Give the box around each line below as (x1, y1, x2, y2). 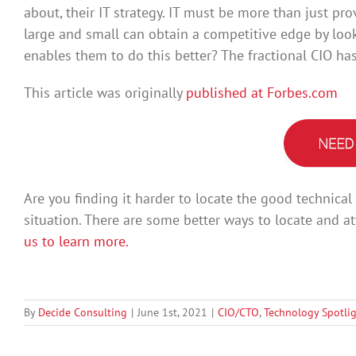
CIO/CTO (218, 305, 259, 320)
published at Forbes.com (186, 83, 338, 102)
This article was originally (24, 83, 186, 102)
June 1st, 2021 (137, 305, 207, 320)
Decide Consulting (38, 305, 127, 320)
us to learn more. (24, 232, 129, 251)
